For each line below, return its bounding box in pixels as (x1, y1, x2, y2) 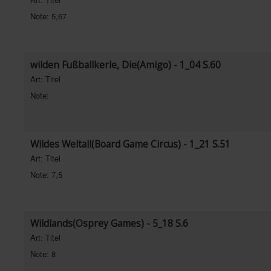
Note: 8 (30, 248, 56, 260)
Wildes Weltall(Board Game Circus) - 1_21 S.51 (30, 137, 230, 151)
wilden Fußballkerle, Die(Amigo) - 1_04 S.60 (30, 58, 221, 71)
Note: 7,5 (30, 169, 62, 180)
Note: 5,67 (30, 10, 67, 22)
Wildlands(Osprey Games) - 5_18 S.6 (30, 217, 188, 230)
